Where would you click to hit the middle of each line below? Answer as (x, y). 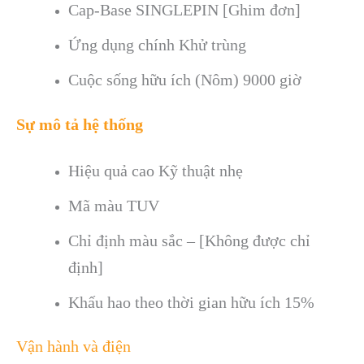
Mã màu (97, 205)
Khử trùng (212, 45)
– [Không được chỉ (248, 240)
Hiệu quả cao (113, 170)
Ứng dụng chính (123, 45)
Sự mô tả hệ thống (80, 125)
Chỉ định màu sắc (127, 240)
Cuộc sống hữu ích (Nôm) (155, 80)
